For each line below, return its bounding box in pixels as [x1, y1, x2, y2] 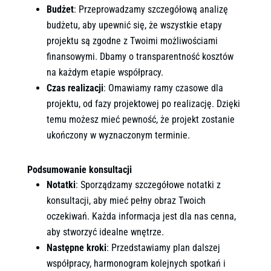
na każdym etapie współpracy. [46, 66, 163, 78]
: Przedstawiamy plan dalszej [106, 241, 220, 253]
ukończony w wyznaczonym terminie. [46, 129, 190, 141]
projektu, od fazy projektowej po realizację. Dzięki [46, 97, 240, 109]
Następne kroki [46, 241, 106, 253]
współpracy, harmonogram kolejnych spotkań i [46, 257, 226, 269]
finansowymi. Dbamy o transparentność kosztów [46, 50, 233, 62]
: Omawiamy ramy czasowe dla [103, 82, 223, 94]
